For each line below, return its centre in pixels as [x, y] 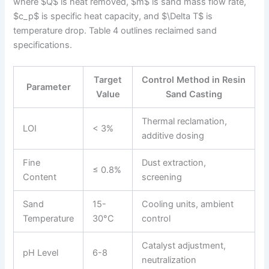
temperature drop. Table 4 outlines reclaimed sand [115, 30]
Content [40, 177]
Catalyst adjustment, [184, 246]
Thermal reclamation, [185, 121]
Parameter [48, 87]
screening [162, 177]
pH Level [41, 253]
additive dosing [173, 136]
